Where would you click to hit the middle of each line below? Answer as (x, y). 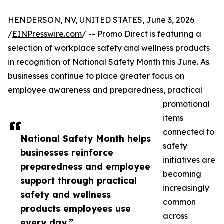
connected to (189, 132)
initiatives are (189, 160)
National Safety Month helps (86, 139)
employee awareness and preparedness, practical (105, 90)
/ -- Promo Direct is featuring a (142, 34)
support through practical (79, 181)
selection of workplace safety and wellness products (109, 48)
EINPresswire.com (47, 34)
